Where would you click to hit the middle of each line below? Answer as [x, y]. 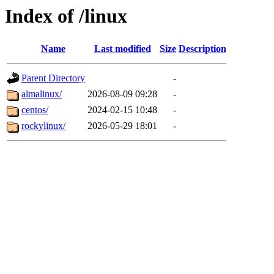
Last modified [122, 49]
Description [202, 49]
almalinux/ [42, 94]
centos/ [35, 110]
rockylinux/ [43, 126]
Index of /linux [66, 16]
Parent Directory [53, 78]
